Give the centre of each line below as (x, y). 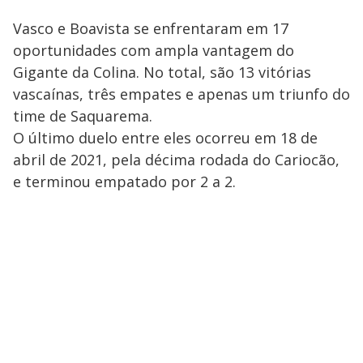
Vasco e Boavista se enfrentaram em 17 (151, 28)
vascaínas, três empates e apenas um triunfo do (181, 94)
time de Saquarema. (83, 115)
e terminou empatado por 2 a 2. (124, 181)
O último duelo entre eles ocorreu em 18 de (165, 137)
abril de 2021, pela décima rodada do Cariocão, (176, 159)
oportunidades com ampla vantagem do (154, 50)
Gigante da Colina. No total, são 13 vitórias (162, 72)
